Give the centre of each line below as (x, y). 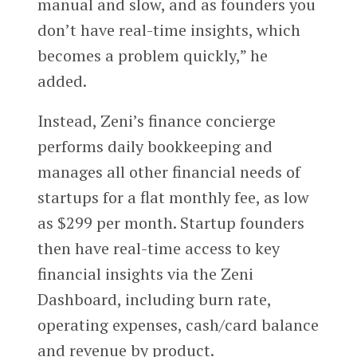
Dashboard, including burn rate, (154, 300)
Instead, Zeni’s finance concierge (156, 121)
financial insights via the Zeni (145, 274)
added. (62, 81)
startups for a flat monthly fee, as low (173, 198)
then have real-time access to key (158, 249)
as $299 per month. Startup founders (171, 223)
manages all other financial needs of (169, 172)
